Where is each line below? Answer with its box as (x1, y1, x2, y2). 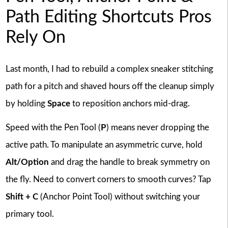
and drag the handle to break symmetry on (48, 157, 210, 166)
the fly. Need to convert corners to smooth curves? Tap (5, 175, 211, 184)
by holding (5, 99, 47, 108)
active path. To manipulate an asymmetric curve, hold (5, 140, 203, 149)
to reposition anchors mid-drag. (70, 99, 190, 108)
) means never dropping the (106, 123, 209, 132)
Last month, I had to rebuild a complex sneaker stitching (5, 65, 213, 74)
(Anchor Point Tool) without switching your (38, 192, 200, 201)
